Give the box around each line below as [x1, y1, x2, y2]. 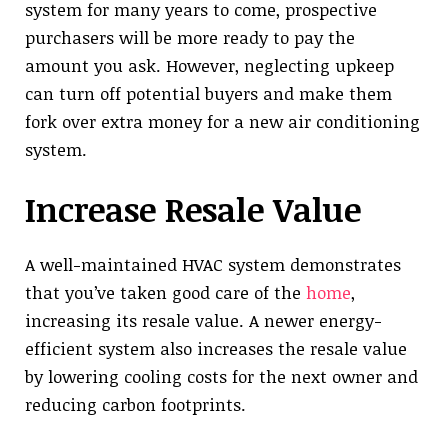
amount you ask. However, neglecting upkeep [25, 53, 394, 77]
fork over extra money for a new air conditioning [25, 109, 420, 133]
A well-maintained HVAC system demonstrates [25, 253, 401, 277]
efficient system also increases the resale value [25, 337, 407, 361]
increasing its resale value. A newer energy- [25, 309, 382, 333]
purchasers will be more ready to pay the [25, 25, 355, 49]
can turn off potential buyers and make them [25, 81, 392, 105]
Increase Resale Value [25, 187, 361, 233]
